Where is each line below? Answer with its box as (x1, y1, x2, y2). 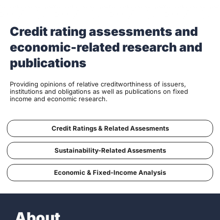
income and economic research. (10, 95, 108, 103)
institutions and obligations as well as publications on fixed (10, 87, 188, 96)
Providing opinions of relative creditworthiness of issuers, (10, 80, 186, 88)
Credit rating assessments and (10, 24, 198, 39)
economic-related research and (10, 40, 202, 55)
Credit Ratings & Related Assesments (51, 124, 169, 133)
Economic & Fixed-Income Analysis (54, 168, 166, 177)
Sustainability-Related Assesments (54, 146, 166, 155)
